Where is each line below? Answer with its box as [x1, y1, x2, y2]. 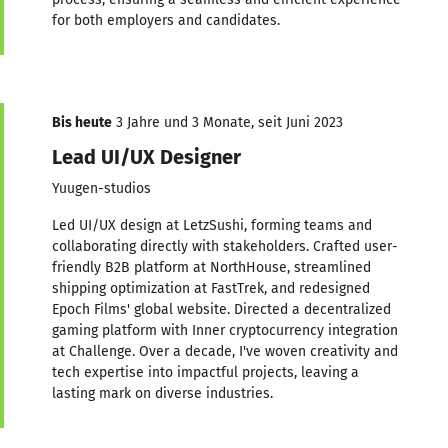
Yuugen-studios [52, 179, 151, 197]
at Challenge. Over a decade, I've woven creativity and [52, 342, 398, 360]
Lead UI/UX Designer [52, 144, 241, 169]
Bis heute [52, 113, 112, 131]
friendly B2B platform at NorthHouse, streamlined [52, 258, 371, 276]
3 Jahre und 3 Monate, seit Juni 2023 [112, 113, 343, 131]
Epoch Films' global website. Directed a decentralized [52, 300, 391, 318]
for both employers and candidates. [52, 11, 280, 29]
